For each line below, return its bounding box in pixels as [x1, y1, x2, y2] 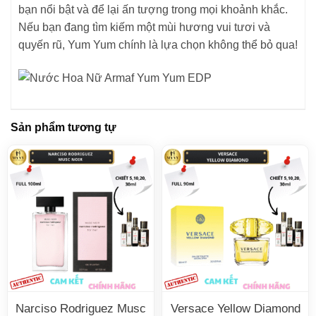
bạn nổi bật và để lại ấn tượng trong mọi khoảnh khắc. [18, 4, 288, 16]
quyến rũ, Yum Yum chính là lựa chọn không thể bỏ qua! [18, 39, 298, 51]
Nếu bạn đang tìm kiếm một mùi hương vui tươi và [18, 21, 270, 34]
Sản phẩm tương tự [11, 121, 116, 134]
